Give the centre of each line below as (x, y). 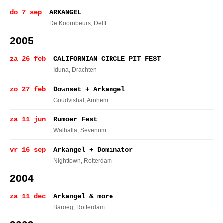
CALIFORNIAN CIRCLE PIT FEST (107, 59)
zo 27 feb (28, 89)
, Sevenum (92, 130)
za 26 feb (28, 59)
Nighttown (67, 161)
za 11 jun (28, 119)
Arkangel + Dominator (93, 150)
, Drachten (83, 70)
